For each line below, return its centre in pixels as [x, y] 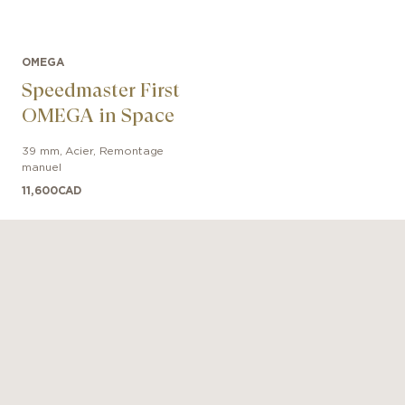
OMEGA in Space [99, 115]
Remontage [132, 151]
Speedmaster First [101, 90]
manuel [42, 167]
